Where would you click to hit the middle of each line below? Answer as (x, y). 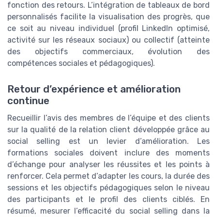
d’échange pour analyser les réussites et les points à (108, 164)
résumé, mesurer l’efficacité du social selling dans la (108, 211)
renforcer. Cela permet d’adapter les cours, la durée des (108, 176)
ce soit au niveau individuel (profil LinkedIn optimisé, (108, 28)
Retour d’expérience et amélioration (94, 89)
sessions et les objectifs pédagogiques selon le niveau (108, 187)
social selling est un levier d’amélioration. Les (108, 141)
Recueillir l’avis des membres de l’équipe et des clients (108, 118)
